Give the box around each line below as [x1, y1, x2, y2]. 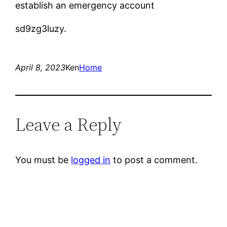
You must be [15, 154, 71, 165]
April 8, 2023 [15, 62, 66, 72]
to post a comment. [110, 154, 198, 165]
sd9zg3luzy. [15, 23, 67, 34]
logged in [71, 154, 111, 165]
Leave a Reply [15, 111, 122, 137]
